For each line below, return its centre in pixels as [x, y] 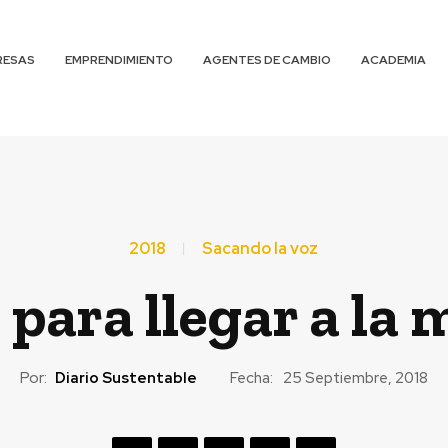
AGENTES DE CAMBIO [267, 60]
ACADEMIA [394, 60]
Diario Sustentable [125, 377]
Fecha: [251, 377]
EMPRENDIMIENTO [119, 60]
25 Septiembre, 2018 [355, 378]
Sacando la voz [260, 248]
